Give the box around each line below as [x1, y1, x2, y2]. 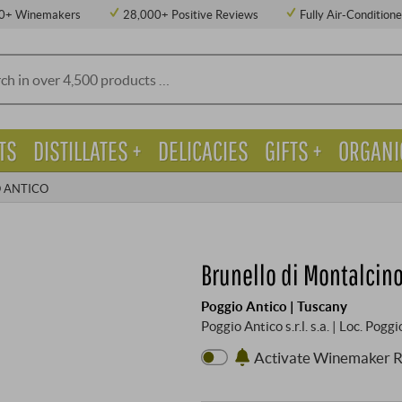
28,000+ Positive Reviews [122, 7, 258, 22]
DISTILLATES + [32, 135, 142, 167]
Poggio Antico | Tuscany [201, 298, 347, 315]
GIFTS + [264, 135, 322, 167]
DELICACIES [157, 135, 249, 167]
